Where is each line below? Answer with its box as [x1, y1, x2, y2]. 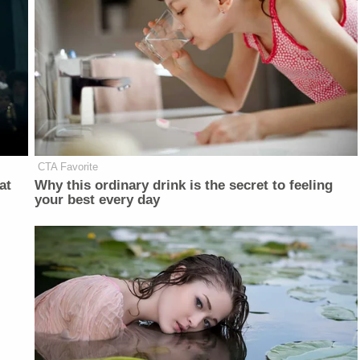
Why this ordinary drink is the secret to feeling [35, 178, 333, 194]
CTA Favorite [38, 161, 99, 174]
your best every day [35, 192, 161, 208]
